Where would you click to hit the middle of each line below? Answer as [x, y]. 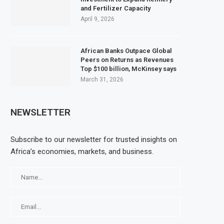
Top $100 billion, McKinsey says [128, 68]
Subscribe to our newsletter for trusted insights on [94, 139]
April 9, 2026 [97, 19]
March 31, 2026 [102, 79]
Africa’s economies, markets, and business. [82, 151]
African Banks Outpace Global [126, 50]
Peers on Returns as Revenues [127, 59]
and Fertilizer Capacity [115, 8]
